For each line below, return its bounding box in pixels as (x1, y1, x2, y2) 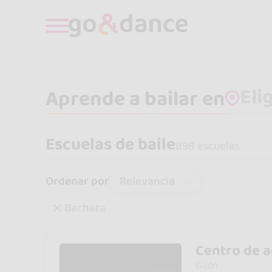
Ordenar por (46, 172, 110, 191)
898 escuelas (175, 137, 240, 155)
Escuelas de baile (46, 131, 176, 158)
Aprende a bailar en (46, 82, 226, 115)
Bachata (64, 199, 106, 217)
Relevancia (120, 172, 175, 190)
